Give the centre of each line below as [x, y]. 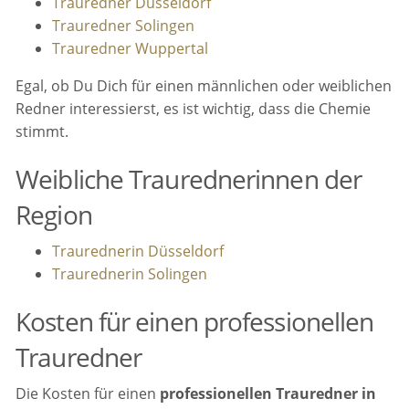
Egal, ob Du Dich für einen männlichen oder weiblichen [204, 85]
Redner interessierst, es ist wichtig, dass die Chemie [194, 108]
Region [54, 214]
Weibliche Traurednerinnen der [189, 178]
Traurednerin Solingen [130, 273]
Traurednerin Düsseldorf [138, 251]
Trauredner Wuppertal [131, 48]
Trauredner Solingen [124, 25]
